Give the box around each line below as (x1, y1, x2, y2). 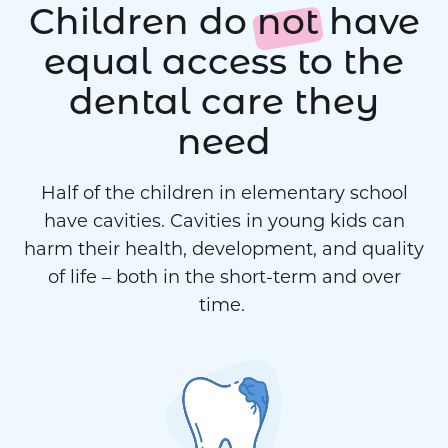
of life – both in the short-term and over (47, 265, 401, 288)
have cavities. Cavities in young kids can (43, 209, 405, 232)
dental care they (69, 87, 379, 124)
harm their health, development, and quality (24, 237, 424, 260)
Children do (28, 7, 257, 44)
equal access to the (44, 47, 404, 84)
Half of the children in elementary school (40, 181, 408, 204)
